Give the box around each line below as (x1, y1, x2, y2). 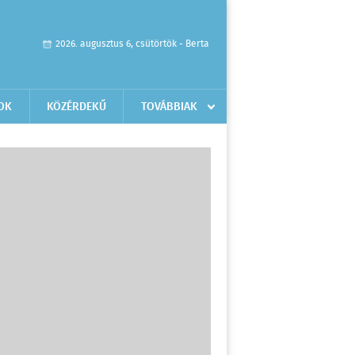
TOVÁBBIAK (141, 98, 197, 116)
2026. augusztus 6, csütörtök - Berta (55, 36, 209, 52)
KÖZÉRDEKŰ (47, 98, 106, 116)
